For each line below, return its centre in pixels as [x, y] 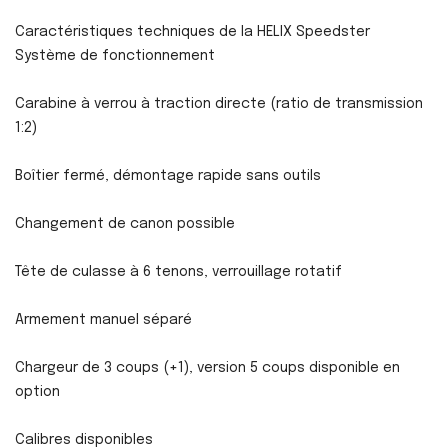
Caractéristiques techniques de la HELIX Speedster [192, 31]
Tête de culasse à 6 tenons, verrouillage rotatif [178, 271]
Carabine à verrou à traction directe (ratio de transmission [219, 103]
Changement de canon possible [125, 223]
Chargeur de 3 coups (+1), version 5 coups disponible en [207, 367]
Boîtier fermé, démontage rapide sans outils [168, 175]
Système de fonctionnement [115, 55]
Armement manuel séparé [103, 319]
